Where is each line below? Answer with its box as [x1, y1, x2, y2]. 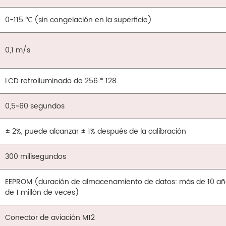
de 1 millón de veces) [5, 187, 80, 199]
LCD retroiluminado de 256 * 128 [5, 75, 117, 87]
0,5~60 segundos [5, 100, 65, 112]
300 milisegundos [5, 151, 67, 163]
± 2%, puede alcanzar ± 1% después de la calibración [5, 126, 187, 138]
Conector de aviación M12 [5, 212, 95, 224]
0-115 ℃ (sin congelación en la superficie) [5, 14, 152, 26]
